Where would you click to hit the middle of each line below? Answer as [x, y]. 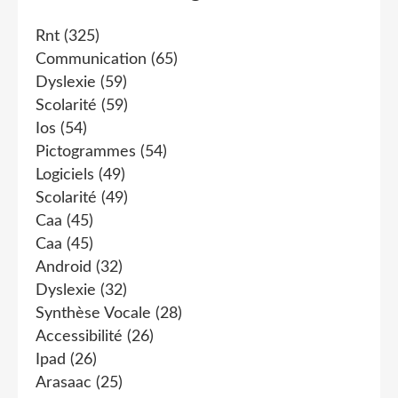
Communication [91, 59]
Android [64, 267]
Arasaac [64, 382]
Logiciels [65, 175]
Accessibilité [79, 336]
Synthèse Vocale [93, 313]
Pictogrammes [86, 151]
